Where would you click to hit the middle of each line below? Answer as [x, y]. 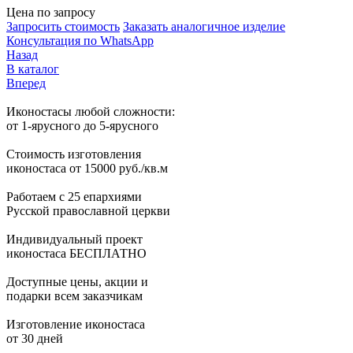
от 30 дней [35, 338]
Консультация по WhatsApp [80, 40]
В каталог [33, 69]
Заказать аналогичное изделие [204, 26]
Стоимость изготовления [74, 154]
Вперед [26, 83]
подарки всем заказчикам [74, 295]
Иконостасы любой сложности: [91, 111]
